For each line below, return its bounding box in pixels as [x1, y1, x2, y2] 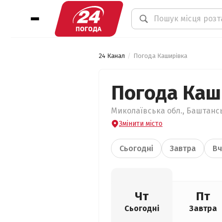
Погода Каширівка [133, 52, 187, 59]
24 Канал [99, 52, 125, 59]
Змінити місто [119, 119, 163, 128]
